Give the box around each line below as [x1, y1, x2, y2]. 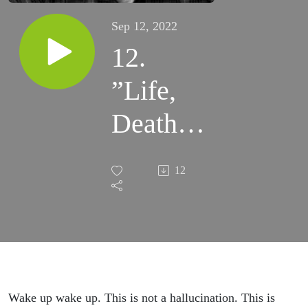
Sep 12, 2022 [111, 19, 177, 34]
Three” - [111, 273, 203, 305]
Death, [111, 108, 184, 140]
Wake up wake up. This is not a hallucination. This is [8, 291, 275, 305]
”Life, [111, 75, 176, 107]
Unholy [111, 240, 194, 272]
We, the [111, 207, 195, 239]
